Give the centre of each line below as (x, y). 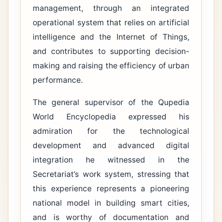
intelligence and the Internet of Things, (111, 37)
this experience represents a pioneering (111, 189)
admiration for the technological (111, 131)
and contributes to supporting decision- (111, 52)
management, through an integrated (111, 8)
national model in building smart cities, (111, 203)
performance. (58, 80)
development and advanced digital (111, 146)
